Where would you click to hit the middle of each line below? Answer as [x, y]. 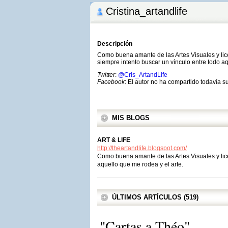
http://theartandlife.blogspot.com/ [142, 148]
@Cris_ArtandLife [143, 75]
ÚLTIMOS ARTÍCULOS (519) [155, 197]
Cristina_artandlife [147, 11]
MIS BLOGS [131, 118]
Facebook [111, 82]
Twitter [106, 75]
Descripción [115, 44]
